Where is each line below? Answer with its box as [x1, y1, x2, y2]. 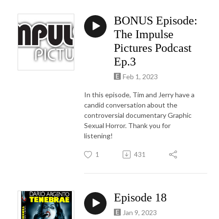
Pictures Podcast [114, 41, 192, 54]
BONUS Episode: [114, 14, 197, 27]
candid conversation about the [84, 100, 177, 109]
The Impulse [114, 27, 174, 41]
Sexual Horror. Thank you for [84, 121, 171, 130]
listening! [84, 131, 113, 140]
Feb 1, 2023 [123, 72, 158, 81]
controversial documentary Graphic [84, 110, 192, 119]
